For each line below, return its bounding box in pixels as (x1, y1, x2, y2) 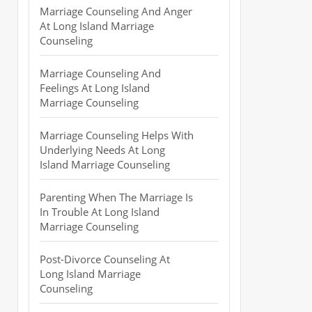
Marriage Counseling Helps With (40, 128, 194, 142)
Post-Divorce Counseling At (40, 252, 170, 266)
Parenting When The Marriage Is (40, 190, 193, 204)
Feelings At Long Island (40, 81, 150, 95)
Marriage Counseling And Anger (40, 4, 192, 18)
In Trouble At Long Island (40, 205, 159, 219)
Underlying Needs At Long (40, 143, 165, 157)
